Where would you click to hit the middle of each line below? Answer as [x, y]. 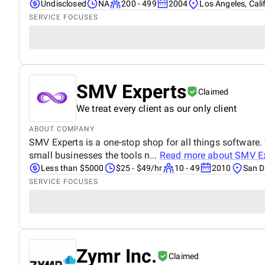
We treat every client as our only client [156, 108]
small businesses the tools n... [94, 155]
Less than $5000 [72, 168]
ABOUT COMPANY [62, 129]
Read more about [197, 155]
